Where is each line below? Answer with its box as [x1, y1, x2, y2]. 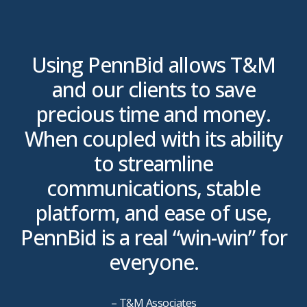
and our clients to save [51, 75, 256, 104]
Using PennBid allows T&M [32, 51, 275, 79]
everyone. [108, 248, 199, 277]
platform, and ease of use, [36, 199, 271, 228]
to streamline [94, 149, 213, 178]
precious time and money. [36, 100, 271, 129]
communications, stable [47, 174, 260, 203]
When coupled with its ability [24, 125, 283, 153]
